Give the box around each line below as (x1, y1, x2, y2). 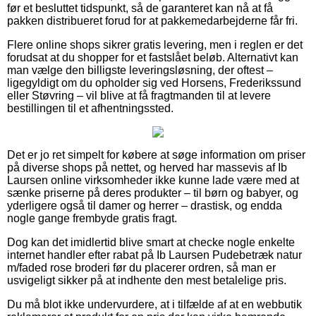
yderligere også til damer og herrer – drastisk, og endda (7, 199, 282, 212)
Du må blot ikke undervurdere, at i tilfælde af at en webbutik (7, 298, 302, 310)
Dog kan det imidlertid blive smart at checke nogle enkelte (7, 236, 295, 248)
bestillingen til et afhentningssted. (7, 102, 174, 114)
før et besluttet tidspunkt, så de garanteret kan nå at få (7, 1, 273, 14)
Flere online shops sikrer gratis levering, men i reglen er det (7, 38, 303, 51)
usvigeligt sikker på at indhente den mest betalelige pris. (7, 274, 286, 286)
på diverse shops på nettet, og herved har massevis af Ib (7, 161, 287, 174)
